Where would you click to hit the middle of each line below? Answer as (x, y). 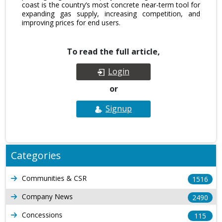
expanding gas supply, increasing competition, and (111, 14)
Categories (36, 156)
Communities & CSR (54, 178)
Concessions (42, 215)
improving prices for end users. (71, 23)
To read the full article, (113, 52)
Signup (119, 109)
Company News (47, 197)
